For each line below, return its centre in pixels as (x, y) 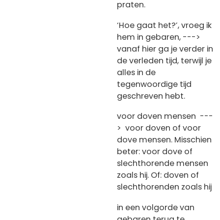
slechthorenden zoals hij (165, 187)
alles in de (136, 72)
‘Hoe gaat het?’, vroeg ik (164, 25)
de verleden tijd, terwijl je (164, 60)
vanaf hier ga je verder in (165, 49)
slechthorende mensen (163, 164)
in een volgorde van (156, 207)
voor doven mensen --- (165, 116)
